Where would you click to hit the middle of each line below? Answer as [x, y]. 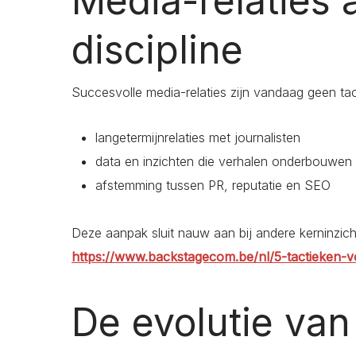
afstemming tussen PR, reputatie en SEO [213, 186]
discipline [157, 50]
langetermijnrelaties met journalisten [198, 138]
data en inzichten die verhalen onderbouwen [224, 162]
